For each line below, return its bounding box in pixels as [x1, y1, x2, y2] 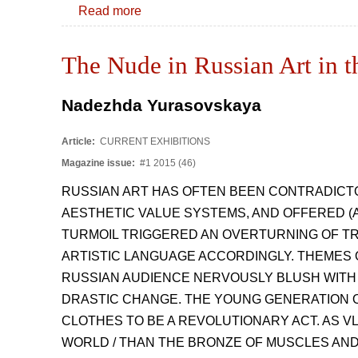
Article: [62, 135, 97, 147]
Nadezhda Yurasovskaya [62, 96, 261, 114]
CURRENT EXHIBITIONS [97, 135, 210, 147]
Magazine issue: [62, 157, 137, 169]
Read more [78, 3, 141, 18]
